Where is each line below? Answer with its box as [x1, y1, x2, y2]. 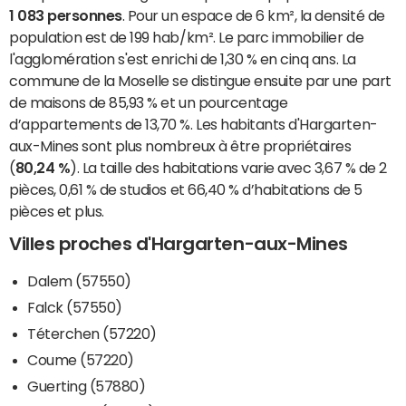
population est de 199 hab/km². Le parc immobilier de [9, 30, 364, 45]
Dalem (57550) [27, 274, 131, 289]
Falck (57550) [27, 300, 122, 315]
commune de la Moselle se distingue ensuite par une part [9, 73, 391, 89]
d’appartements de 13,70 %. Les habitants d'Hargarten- [9, 117, 378, 132]
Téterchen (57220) [27, 326, 157, 342]
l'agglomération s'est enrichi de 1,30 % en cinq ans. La [9, 52, 356, 67]
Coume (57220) [27, 353, 134, 368]
